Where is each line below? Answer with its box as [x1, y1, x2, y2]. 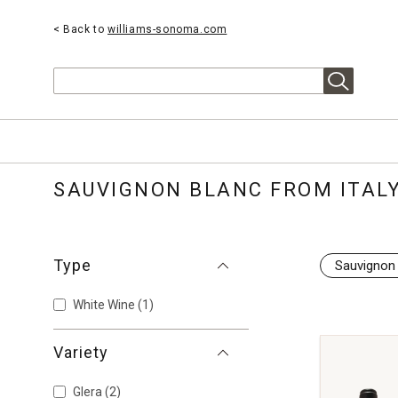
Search [52, 95, 92, 109]
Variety [53, 343, 108, 362]
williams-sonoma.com [107, 23, 227, 36]
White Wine [72, 298, 138, 313]
